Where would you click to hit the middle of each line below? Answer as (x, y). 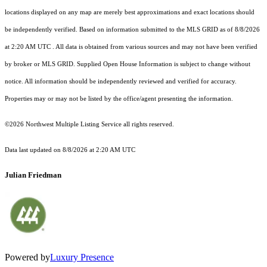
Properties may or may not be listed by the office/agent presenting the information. (119, 99)
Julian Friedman (33, 175)
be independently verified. (42, 30)
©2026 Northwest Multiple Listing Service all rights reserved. (89, 125)
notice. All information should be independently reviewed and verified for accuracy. (121, 82)
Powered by (27, 257)
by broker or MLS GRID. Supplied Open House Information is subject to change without (128, 64)
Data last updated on (34, 150)
